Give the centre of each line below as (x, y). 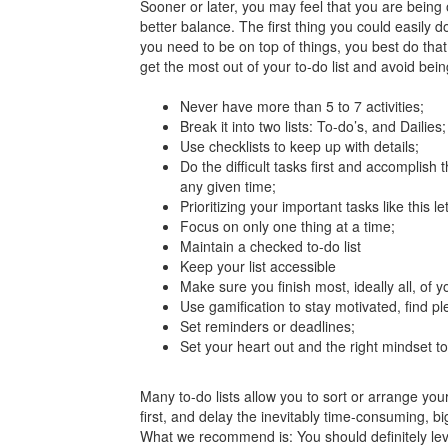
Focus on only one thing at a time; (287, 226)
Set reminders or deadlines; (267, 326)
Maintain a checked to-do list (270, 246)
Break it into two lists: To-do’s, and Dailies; (312, 126)
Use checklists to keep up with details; (299, 146)
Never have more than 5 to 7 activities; (301, 106)
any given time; (227, 186)
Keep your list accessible (257, 266)
